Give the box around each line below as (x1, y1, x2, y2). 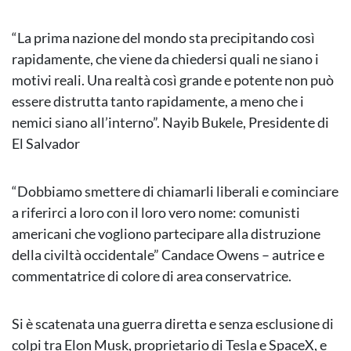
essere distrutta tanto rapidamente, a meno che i (12, 92, 304, 110)
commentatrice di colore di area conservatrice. (12, 267, 291, 285)
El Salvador (12, 135, 80, 153)
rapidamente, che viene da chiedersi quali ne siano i (12, 50, 319, 68)
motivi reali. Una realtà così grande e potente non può (12, 71, 334, 89)
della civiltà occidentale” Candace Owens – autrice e (12, 246, 324, 264)
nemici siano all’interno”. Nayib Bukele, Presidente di (12, 114, 329, 132)
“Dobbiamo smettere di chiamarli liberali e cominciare (12, 183, 338, 201)
